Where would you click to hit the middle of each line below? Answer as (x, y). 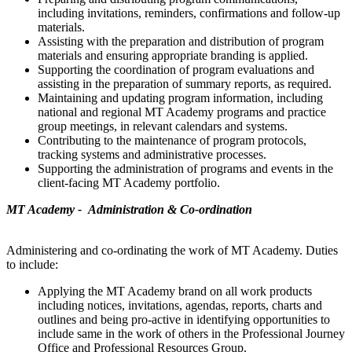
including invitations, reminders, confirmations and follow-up (189, 13)
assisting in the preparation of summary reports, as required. (185, 83)
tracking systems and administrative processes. (152, 154)
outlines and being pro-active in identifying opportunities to (184, 319)
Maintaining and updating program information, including (180, 97)
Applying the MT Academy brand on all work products (175, 291)
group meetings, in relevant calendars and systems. (163, 126)
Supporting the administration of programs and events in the (185, 168)
